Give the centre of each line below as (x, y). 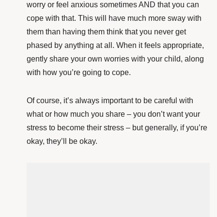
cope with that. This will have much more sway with (114, 18)
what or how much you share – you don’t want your (113, 114)
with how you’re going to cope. (80, 73)
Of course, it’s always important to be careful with (110, 101)
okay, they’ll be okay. (62, 141)
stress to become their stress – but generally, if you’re (117, 128)
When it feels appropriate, (160, 46)
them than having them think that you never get (106, 32)
